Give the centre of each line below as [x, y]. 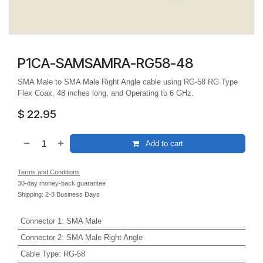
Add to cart [163, 144]
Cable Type [39, 254]
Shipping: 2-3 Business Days [59, 195]
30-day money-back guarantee [62, 183]
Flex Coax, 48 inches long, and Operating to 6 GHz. [106, 93]
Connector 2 [41, 237]
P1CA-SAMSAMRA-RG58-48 [105, 63]
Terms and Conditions [49, 172]
